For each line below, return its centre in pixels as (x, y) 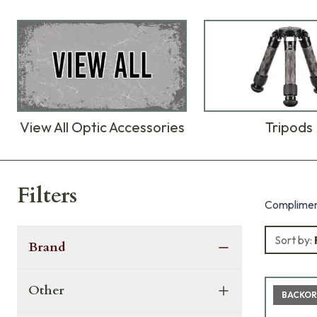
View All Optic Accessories (102, 127)
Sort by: (293, 240)
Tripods (289, 127)
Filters (47, 196)
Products (38, 174)
